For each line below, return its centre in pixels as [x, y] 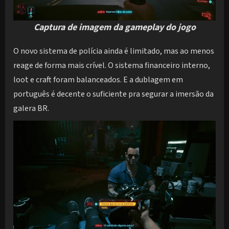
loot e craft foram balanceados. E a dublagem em [98, 79]
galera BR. [31, 108]
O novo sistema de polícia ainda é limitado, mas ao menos [114, 51]
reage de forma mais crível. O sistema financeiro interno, [112, 65]
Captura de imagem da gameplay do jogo [114, 27]
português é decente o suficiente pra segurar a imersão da [113, 94]
